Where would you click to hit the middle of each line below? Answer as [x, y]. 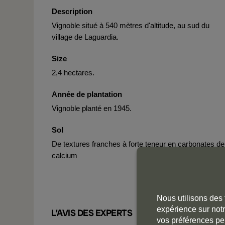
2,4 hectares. [73, 73]
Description [72, 11]
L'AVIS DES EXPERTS [92, 213]
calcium [65, 155]
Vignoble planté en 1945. [92, 108]
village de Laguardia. [85, 37]
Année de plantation [87, 94]
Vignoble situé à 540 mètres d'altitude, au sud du [131, 25]
